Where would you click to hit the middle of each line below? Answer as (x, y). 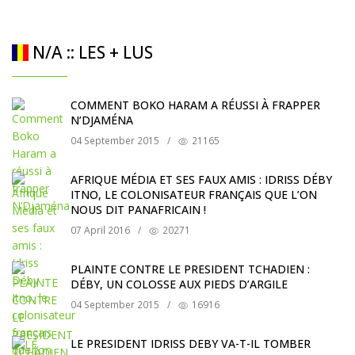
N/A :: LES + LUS (91, 53)
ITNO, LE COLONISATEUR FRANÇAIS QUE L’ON (194, 195)
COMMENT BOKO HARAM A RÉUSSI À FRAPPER (195, 105)
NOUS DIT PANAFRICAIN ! (138, 210)
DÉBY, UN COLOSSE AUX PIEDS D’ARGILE (179, 284)
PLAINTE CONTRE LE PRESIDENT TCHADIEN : (190, 269)
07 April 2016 (100, 231)
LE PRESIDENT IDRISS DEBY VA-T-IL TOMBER (191, 344)
